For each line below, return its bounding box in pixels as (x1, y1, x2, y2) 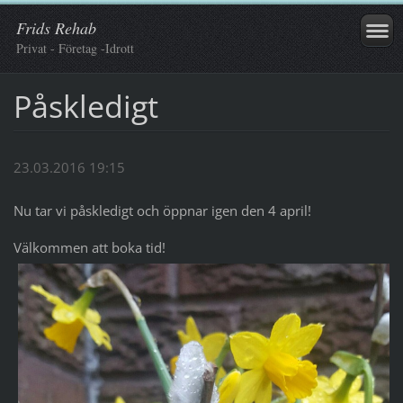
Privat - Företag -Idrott (16, 40, 134, 57)
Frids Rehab (16, 17, 96, 39)
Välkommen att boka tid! (13, 238, 166, 257)
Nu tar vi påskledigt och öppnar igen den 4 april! (13, 201, 311, 220)
